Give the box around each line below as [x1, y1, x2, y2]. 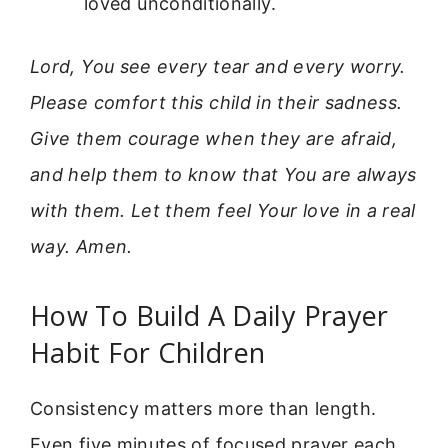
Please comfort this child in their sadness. [30, 91, 403, 113]
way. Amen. [30, 235, 133, 257]
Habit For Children [30, 334, 266, 372]
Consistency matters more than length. [30, 398, 377, 420]
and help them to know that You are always [30, 163, 417, 185]
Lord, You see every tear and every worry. [30, 55, 406, 77]
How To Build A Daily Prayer [30, 297, 389, 335]
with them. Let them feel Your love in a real [30, 199, 416, 221]
